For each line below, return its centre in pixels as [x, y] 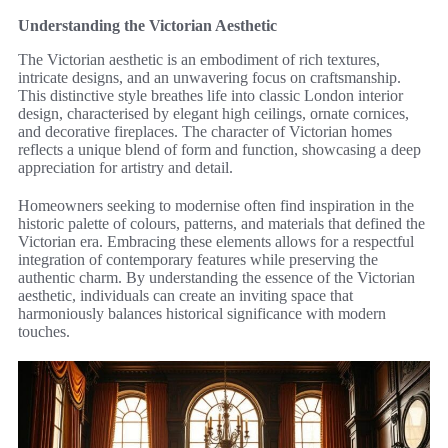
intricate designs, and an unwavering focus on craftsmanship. [209, 78]
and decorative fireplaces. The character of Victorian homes [205, 132]
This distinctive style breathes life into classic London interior [210, 96]
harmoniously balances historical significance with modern [202, 314]
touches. [44, 332]
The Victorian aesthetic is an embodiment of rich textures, [199, 60]
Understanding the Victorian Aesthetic [147, 26]
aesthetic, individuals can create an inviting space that [185, 296]
